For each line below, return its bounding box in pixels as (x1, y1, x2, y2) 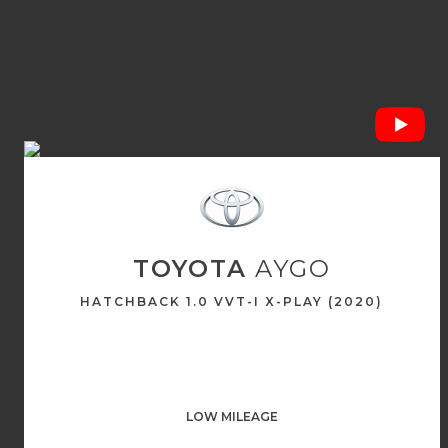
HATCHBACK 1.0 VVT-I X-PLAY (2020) (80, 294, 384, 309)
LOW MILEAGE (185, 409, 278, 424)
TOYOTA (132, 254, 247, 283)
